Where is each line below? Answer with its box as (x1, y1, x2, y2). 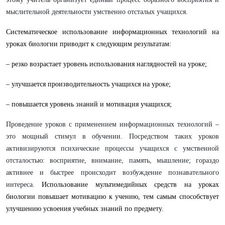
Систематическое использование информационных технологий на (6, 28, 219, 36)
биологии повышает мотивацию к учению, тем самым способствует (6, 193, 219, 200)
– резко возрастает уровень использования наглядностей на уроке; (6, 60, 207, 68)
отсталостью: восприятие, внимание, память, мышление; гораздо (6, 157, 219, 164)
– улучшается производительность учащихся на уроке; (6, 80, 171, 88)
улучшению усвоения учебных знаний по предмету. (6, 205, 164, 212)
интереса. (6, 181, 42, 188)
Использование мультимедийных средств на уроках (42, 181, 219, 188)
